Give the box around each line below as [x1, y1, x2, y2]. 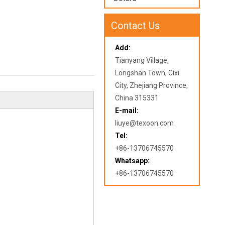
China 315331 [115, 94, 159, 102]
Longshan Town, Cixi [115, 69, 180, 77]
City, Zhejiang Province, [115, 81, 188, 89]
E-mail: [115, 106, 139, 115]
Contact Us [111, 20, 160, 32]
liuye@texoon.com [115, 119, 174, 127]
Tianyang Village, [115, 56, 169, 64]
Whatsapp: [115, 157, 150, 165]
